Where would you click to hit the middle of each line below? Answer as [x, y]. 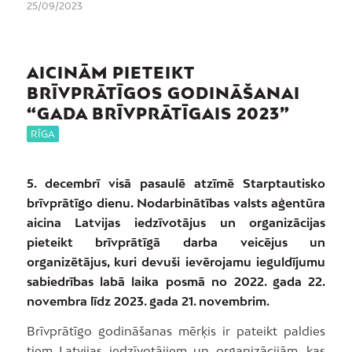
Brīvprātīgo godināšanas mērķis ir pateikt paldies [176, 330]
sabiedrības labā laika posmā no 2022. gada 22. [176, 281]
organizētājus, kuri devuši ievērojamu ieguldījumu [176, 261]
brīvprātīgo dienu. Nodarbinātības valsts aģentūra [176, 202]
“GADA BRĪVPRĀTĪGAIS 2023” [158, 114]
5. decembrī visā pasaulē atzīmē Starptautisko [176, 183]
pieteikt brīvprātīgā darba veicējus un [176, 242]
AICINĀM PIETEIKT [110, 73]
